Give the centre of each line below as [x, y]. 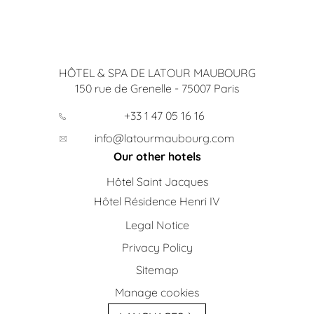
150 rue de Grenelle [123, 88]
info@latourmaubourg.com [165, 138]
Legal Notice [157, 225]
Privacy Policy [157, 247]
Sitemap [157, 270]
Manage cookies [157, 292]
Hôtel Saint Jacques [157, 182]
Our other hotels [157, 156]
